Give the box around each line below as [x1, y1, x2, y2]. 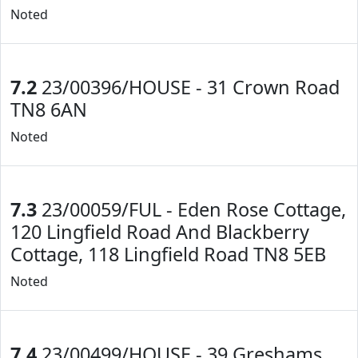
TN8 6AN [10, 97, 87, 122]
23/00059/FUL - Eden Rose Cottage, [37, 197, 346, 222]
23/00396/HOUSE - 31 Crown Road [37, 74, 340, 100]
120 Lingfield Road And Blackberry [10, 219, 309, 245]
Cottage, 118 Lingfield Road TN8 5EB [10, 241, 326, 267]
